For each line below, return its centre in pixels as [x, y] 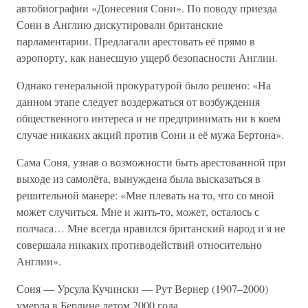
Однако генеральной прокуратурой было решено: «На [144, 85]
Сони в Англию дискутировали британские [120, 24]
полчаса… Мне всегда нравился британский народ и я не [151, 228]
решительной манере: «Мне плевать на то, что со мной [145, 195]
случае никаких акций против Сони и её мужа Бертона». [150, 134]
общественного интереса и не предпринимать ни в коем [148, 118]
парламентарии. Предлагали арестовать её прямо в [136, 41]
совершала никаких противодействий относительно [139, 244]
